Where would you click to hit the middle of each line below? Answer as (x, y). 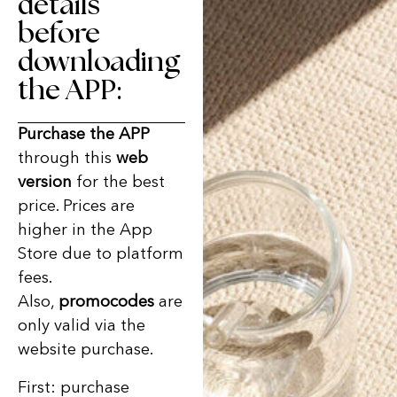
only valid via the (82, 327)
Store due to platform (101, 255)
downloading (99, 62)
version (45, 183)
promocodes (106, 303)
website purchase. (86, 350)
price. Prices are (76, 207)
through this (67, 159)
